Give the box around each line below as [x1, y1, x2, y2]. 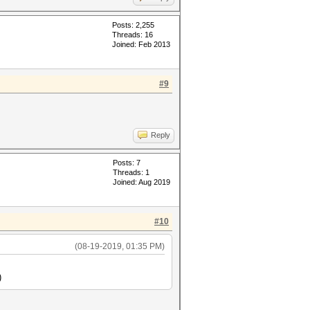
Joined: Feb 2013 [112, 40, 170, 48]
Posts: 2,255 [112, 21, 154, 29]
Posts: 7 [113, 158, 140, 167]
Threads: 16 [112, 30, 153, 39]
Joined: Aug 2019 [113, 178, 170, 186]
